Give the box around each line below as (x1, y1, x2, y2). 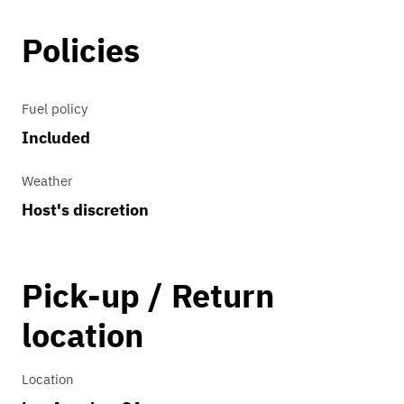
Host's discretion (22, 199, 149, 221)
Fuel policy (22, 100, 87, 118)
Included (22, 127, 90, 149)
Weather (22, 172, 73, 190)
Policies (22, 29, 140, 72)
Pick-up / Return (22, 274, 274, 317)
